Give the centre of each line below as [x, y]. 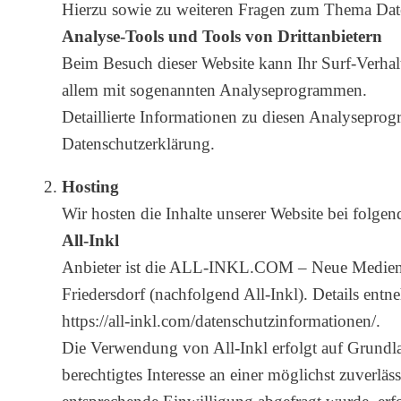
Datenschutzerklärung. [138, 144]
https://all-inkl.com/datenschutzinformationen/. [221, 321]
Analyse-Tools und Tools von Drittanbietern [222, 37]
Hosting [90, 187]
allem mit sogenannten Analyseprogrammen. [214, 90]
